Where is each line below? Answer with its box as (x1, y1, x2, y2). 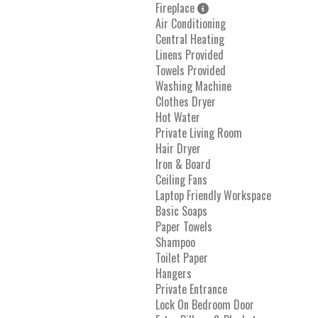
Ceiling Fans (155, 170, 207, 188)
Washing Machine (155, 77, 231, 94)
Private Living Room (155, 124, 242, 141)
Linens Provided (155, 45, 224, 63)
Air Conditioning (155, 14, 226, 32)
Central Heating (155, 30, 224, 48)
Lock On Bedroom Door (155, 295, 254, 313)
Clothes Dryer (155, 92, 216, 110)
